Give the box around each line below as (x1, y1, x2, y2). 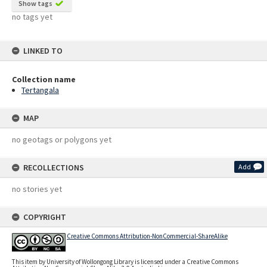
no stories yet (12, 184, 62, 194)
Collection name (12, 74, 76, 85)
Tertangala (21, 85, 59, 95)
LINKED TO (23, 45, 63, 56)
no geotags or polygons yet (12, 134, 111, 145)
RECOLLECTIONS (23, 162, 84, 173)
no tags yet (12, 11, 52, 22)
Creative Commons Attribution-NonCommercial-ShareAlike (67, 232, 228, 240)
